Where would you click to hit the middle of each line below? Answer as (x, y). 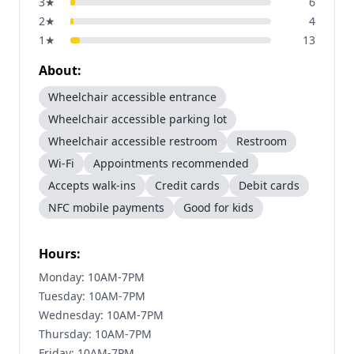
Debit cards (269, 185)
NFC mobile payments (106, 207)
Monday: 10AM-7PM (92, 277)
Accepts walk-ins (92, 185)
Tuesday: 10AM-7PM (92, 296)
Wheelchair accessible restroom (133, 141)
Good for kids (218, 207)
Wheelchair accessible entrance (132, 97)
